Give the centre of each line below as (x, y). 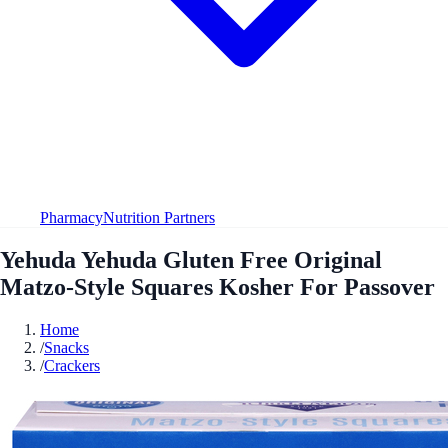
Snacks (66, 347)
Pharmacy (71, 217)
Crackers (72, 365)
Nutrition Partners (159, 217)
